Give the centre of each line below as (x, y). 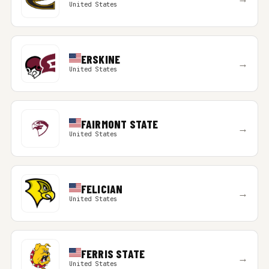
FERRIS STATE (113, 254)
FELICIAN (102, 189)
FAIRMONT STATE (119, 124)
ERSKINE (101, 59)
